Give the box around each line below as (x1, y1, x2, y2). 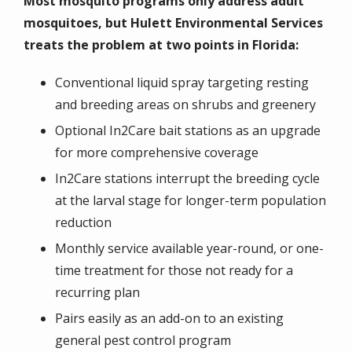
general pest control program (55, 332, 231, 350)
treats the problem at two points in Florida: (24, 36, 299, 54)
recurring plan (55, 284, 140, 302)
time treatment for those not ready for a (55, 262, 293, 280)
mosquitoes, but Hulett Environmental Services (24, 14, 323, 32)
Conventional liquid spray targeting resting (55, 74, 309, 92)
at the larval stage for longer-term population (55, 192, 326, 210)
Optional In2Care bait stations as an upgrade (55, 122, 321, 140)
